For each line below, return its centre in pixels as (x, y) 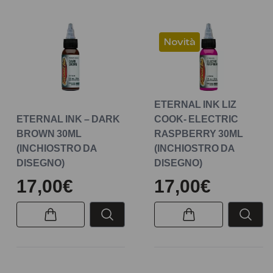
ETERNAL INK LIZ (196, 105)
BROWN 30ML (49, 134)
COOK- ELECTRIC (197, 119)
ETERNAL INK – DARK (68, 119)
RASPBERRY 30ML (199, 134)
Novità (180, 42)
